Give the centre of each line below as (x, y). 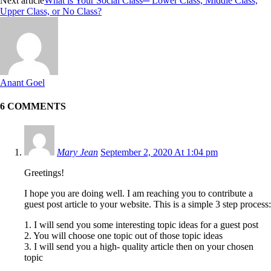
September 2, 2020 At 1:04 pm (159, 152)
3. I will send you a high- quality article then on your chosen (139, 246)
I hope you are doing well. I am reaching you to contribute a (139, 193)
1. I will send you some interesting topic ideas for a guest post (141, 224)
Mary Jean (77, 152)
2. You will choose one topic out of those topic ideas (123, 235)
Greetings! (44, 172)
